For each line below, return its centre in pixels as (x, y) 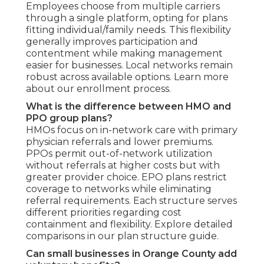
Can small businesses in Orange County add (131, 254)
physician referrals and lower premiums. (120, 142)
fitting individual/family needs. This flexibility (128, 30)
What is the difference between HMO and (128, 107)
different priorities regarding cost (104, 213)
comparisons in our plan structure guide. (122, 236)
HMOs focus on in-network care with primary (132, 130)
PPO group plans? (69, 118)
